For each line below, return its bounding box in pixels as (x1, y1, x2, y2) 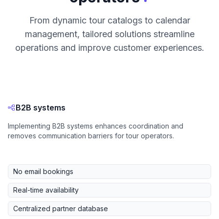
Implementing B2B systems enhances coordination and (8, 122, 183, 131)
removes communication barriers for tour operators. (8, 131, 174, 140)
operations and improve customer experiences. (15, 43, 204, 53)
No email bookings (13, 167, 73, 176)
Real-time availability (13, 186, 79, 195)
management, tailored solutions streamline (24, 29, 195, 40)
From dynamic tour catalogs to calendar (29, 15, 190, 26)
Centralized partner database (13, 204, 108, 213)
